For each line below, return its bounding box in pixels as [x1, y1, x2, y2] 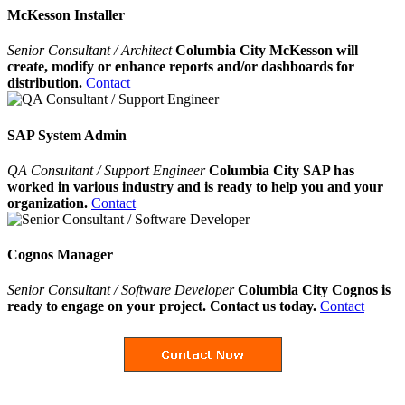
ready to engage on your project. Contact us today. [7, 298, 316, 315]
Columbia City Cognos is [238, 282, 391, 298]
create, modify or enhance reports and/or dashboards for [7, 59, 354, 75]
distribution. [7, 75, 82, 91]
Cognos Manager [7, 247, 113, 263]
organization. [7, 194, 88, 211]
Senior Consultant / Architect [7, 42, 175, 59]
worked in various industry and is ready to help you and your [7, 178, 383, 194]
